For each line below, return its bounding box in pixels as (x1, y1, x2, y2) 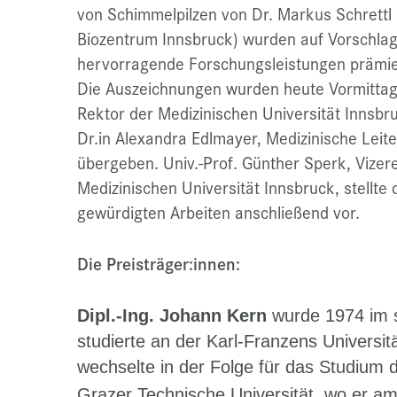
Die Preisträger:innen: (77, 252, 240, 276)
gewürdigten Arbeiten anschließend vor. (77, 200, 360, 224)
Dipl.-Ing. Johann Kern (77, 306, 267, 326)
